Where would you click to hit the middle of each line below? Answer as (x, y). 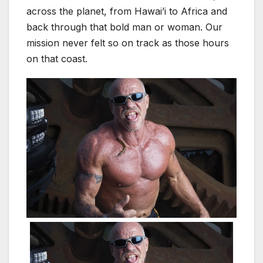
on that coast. (57, 58)
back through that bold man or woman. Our (124, 27)
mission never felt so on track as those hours (128, 43)
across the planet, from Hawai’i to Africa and (127, 11)
